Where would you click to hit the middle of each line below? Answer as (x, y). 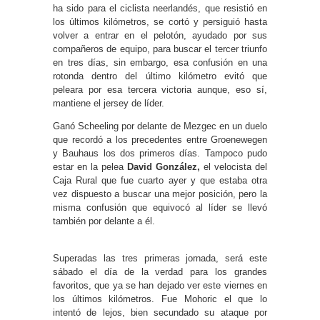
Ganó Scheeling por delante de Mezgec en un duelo (160, 126)
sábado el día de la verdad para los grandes (160, 272)
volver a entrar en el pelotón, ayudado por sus (160, 35)
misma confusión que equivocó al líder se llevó (160, 207)
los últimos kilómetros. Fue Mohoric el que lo (160, 299)
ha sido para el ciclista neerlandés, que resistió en (160, 8)
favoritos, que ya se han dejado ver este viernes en (160, 285)
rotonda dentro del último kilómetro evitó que (160, 76)
